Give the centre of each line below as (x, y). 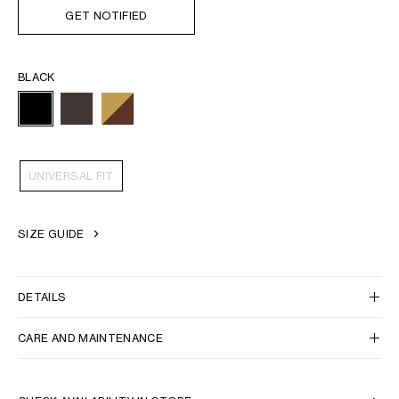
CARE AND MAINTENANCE (91, 338)
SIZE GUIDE (51, 234)
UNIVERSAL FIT (71, 176)
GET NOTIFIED (106, 15)
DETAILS (42, 297)
